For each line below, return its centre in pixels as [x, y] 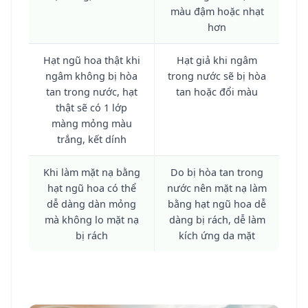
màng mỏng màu [91, 123]
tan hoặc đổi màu [217, 91]
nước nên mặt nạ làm [217, 188]
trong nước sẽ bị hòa [217, 76]
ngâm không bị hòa [91, 76]
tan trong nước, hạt [91, 91]
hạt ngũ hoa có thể [91, 188]
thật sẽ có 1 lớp [91, 107]
